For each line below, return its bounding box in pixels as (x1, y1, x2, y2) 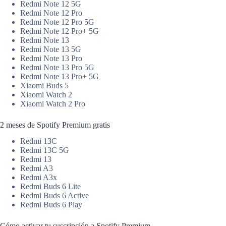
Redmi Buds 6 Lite (20, 182, 81, 191)
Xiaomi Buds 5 (20, 81, 69, 90)
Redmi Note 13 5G (20, 44, 81, 53)
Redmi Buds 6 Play (20, 200, 82, 209)
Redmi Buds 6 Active (20, 191, 89, 200)
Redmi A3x (20, 173, 57, 182)
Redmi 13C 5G (20, 146, 69, 155)
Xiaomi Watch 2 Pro (20, 99, 85, 108)
